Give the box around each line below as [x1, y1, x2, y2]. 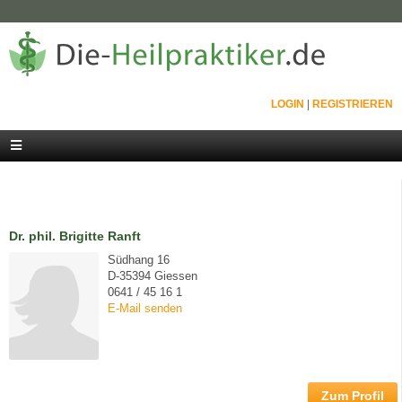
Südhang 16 [108, 253, 170, 267]
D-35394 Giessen [108, 269, 197, 283]
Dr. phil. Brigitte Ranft [9, 229, 141, 243]
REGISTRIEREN [312, 98, 393, 110]
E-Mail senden [108, 301, 182, 315]
